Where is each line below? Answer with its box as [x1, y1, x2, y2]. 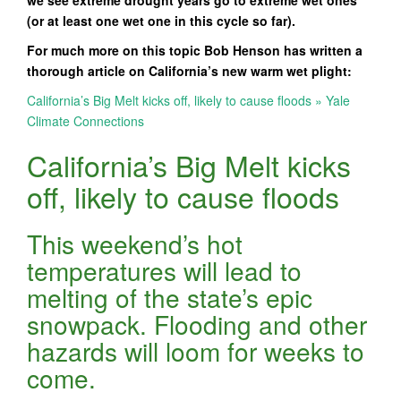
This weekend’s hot [27, 226, 243, 261]
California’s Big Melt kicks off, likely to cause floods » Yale [27, 91, 350, 109]
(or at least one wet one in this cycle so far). [27, 12, 295, 30]
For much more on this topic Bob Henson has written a [27, 41, 363, 59]
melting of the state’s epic [27, 279, 312, 315]
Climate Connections [27, 112, 144, 130]
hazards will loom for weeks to [27, 333, 364, 369]
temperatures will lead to [27, 252, 302, 288]
